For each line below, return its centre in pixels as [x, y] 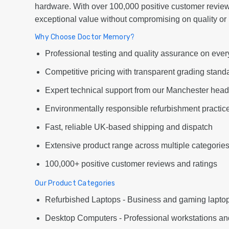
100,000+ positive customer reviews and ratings [131, 164]
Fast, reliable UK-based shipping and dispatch [129, 127]
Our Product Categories [75, 184]
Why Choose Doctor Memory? [85, 37]
